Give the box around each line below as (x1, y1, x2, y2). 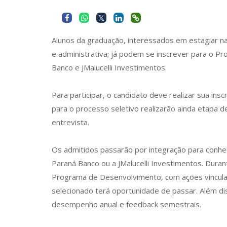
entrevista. (52, 117, 89, 127)
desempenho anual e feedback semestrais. (52, 199, 201, 209)
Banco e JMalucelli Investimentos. (52, 62, 167, 72)
